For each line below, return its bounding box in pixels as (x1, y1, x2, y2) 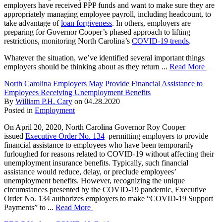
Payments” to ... (4, 203, 55, 212)
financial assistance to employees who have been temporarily (4, 140, 194, 149)
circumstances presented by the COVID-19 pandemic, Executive (4, 185, 206, 194)
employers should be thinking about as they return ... (4, 62, 169, 71)
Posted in (4, 106, 35, 114)
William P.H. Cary (15, 97, 72, 106)
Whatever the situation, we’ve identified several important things (4, 53, 205, 62)
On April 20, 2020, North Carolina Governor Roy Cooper (4, 122, 185, 131)
